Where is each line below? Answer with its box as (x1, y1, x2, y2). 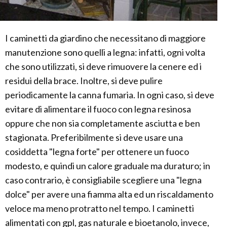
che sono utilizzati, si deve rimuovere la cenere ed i (5, 60, 202, 72)
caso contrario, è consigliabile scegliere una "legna (5, 174, 202, 185)
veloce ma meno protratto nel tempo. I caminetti (5, 202, 194, 214)
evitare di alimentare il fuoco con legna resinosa (5, 103, 191, 115)
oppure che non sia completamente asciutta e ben (5, 117, 200, 129)
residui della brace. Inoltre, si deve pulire (5, 74, 163, 86)
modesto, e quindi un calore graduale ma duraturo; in (5, 160, 210, 171)
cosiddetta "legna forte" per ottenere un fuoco (5, 145, 189, 157)
